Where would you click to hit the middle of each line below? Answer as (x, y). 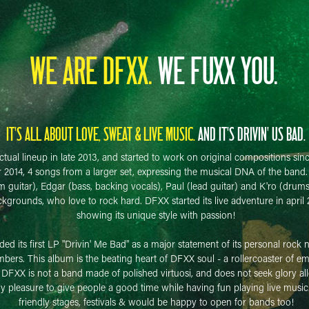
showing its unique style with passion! (156, 215)
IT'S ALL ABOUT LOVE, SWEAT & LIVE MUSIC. (102, 134)
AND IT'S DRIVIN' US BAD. (252, 134)
